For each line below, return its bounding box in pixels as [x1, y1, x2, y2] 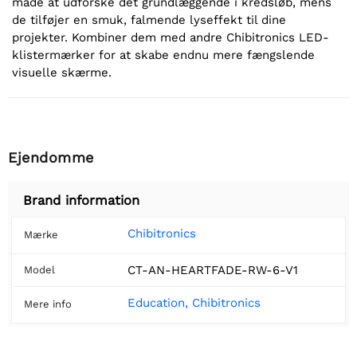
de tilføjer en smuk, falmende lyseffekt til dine [12, 12, 286, 27]
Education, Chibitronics [127, 295, 261, 310]
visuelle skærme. [12, 65, 112, 80]
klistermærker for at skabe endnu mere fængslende [12, 47, 315, 62]
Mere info [24, 297, 72, 310]
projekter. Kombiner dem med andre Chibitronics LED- [12, 29, 329, 45]
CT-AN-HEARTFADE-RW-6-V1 [127, 262, 298, 277]
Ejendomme [8, 148, 94, 166]
